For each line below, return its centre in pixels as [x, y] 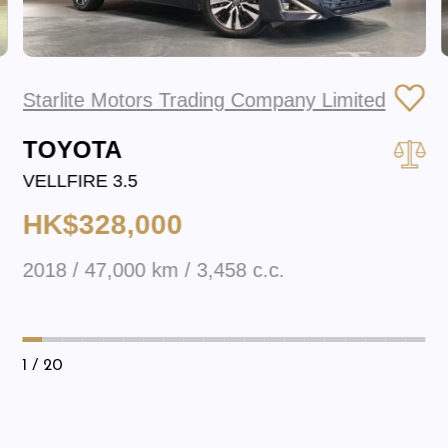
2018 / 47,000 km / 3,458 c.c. [153, 270]
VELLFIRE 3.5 [80, 180]
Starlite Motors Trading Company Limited [204, 100]
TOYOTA [72, 149]
